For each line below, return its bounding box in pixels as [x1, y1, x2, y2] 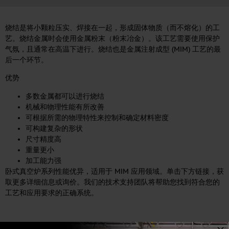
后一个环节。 [5, 56, 48, 64]
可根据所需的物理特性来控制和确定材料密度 [26, 113, 169, 122]
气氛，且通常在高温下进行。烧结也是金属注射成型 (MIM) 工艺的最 [5, 45, 221, 54]
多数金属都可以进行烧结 [26, 91, 104, 101]
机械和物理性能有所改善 [26, 102, 104, 111]
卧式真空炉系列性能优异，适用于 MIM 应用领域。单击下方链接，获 [5, 167, 224, 176]
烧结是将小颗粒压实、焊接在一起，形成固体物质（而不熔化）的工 [5, 24, 220, 32]
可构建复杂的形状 [26, 124, 83, 133]
